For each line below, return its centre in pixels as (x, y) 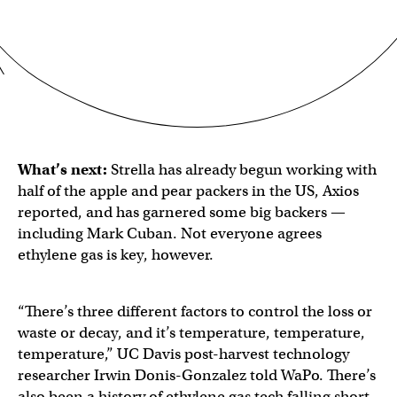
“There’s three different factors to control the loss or (195, 311)
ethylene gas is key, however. (117, 254)
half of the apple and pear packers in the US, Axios (188, 191)
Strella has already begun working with (242, 169)
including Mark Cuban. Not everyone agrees (170, 233)
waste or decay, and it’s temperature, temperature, (191, 332)
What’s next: (62, 169)
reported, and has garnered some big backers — (182, 212)
